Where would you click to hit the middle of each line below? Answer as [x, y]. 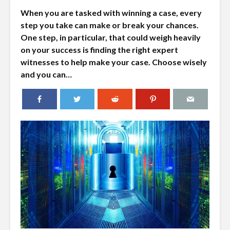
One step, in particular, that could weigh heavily [111, 37]
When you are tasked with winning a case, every [111, 13]
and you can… [46, 74]
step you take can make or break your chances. [110, 25]
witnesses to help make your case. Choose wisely [114, 62]
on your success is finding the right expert [99, 50]
